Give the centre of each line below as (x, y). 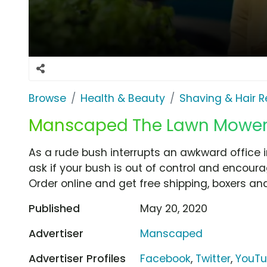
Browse (47, 98)
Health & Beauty (123, 98)
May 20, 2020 (174, 208)
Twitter (213, 258)
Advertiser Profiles (77, 258)
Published (54, 208)
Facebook (166, 258)
